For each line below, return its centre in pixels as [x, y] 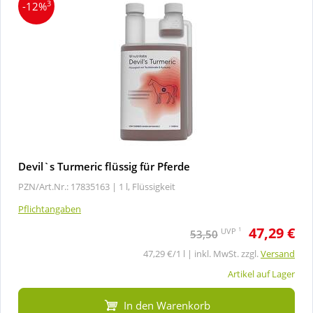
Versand [278, 253]
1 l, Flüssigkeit [147, 186]
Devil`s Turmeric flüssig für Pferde [104, 166]
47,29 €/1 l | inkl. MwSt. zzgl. [202, 253]
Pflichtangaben [50, 209]
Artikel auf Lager [261, 274]
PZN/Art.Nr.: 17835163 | [67, 186]
